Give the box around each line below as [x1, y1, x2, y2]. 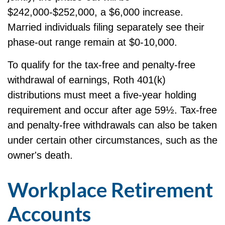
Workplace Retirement [8, 178, 213, 202]
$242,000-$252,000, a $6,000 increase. [8, 7, 183, 18]
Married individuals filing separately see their [8, 22, 204, 33]
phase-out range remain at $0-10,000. [8, 37, 177, 48]
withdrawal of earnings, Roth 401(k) [8, 74, 166, 85]
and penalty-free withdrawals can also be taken [8, 120, 217, 131]
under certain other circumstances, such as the [8, 135, 217, 146]
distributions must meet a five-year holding [8, 89, 196, 100]
